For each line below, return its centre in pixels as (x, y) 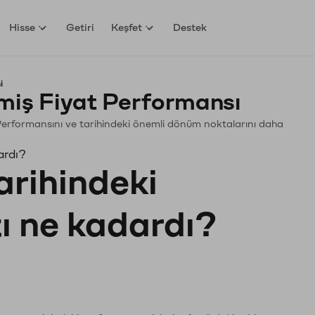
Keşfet (127, 27)
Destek (190, 27)
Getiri (81, 27)
